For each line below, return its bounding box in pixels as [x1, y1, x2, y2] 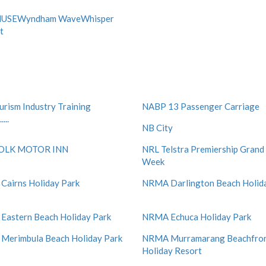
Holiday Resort [142, 245, 202, 256]
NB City [142, 122, 173, 133]
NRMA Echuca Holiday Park [142, 211, 251, 222]
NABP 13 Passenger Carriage [142, 101, 259, 112]
